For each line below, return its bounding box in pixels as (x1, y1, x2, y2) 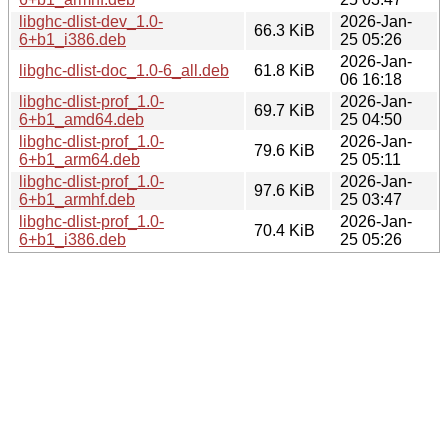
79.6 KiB (254, 141, 315, 159)
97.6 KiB (254, 181, 315, 199)
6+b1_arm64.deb (19, 150, 140, 168)
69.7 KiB (254, 101, 315, 119)
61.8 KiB (254, 61, 315, 79)
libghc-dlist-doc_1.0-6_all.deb (19, 61, 229, 79)
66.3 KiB (254, 21, 315, 39)
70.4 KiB (254, 221, 315, 239)
